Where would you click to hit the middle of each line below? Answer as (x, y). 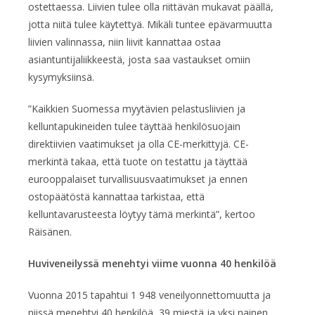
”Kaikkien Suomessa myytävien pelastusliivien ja (137, 108)
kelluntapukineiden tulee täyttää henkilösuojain (134, 126)
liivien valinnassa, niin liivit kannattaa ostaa (124, 41)
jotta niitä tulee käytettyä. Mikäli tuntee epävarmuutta (150, 24)
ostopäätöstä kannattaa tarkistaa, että (116, 196)
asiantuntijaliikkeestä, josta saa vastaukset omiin (139, 59)
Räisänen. (50, 231)
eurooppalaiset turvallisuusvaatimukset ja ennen (138, 179)
